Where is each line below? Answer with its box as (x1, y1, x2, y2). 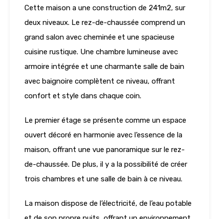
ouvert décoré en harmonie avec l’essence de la (24, 131, 182, 140)
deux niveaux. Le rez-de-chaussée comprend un (24, 18, 185, 27)
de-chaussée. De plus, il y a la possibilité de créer (24, 160, 187, 169)
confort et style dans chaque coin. (24, 91, 141, 101)
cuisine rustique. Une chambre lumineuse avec (24, 47, 178, 57)
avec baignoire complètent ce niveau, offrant (24, 77, 175, 86)
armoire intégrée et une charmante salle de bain (24, 62, 184, 71)
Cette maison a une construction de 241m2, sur (24, 3, 185, 13)
